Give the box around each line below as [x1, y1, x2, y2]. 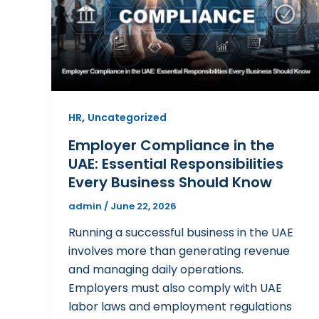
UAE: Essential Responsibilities [68, 153, 283, 174]
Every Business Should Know [68, 172, 272, 192]
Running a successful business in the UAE [68, 224, 293, 241]
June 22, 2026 [110, 199, 177, 213]
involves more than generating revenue [68, 243, 290, 260]
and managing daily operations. [68, 261, 244, 278]
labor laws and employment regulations [68, 298, 292, 315]
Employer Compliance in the [68, 135, 275, 155]
